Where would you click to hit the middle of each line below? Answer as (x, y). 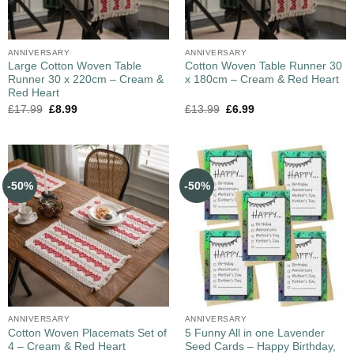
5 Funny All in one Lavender (254, 333)
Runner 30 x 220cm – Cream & (85, 80)
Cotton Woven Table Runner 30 (263, 66)
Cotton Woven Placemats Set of (87, 333)
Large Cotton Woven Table (74, 66)
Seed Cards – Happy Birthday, (260, 346)
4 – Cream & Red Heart (66, 346)
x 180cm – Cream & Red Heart (262, 80)
